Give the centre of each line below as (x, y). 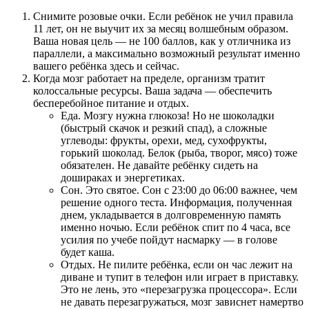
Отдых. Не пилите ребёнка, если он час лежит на (177, 264)
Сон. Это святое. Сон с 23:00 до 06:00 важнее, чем (179, 190)
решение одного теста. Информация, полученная (176, 202)
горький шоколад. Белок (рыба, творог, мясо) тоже (179, 152)
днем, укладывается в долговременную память (171, 215)
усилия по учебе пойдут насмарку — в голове (169, 239)
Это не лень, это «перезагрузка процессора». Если (179, 289)
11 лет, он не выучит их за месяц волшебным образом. (161, 28)
